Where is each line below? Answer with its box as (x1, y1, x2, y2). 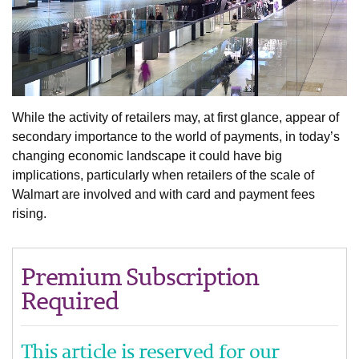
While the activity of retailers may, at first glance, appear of (12, 111, 339, 125)
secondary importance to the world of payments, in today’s (12, 130, 340, 144)
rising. (12, 207, 46, 221)
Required (21, 282, 119, 320)
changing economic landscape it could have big (12, 149, 282, 163)
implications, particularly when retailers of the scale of (12, 168, 314, 183)
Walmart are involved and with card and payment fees (12, 188, 315, 202)
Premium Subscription (21, 258, 259, 296)
